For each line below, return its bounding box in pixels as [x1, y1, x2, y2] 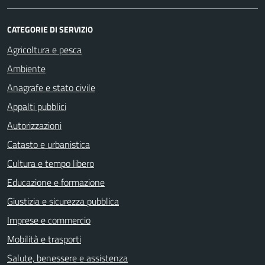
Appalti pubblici [7, 99, 66, 114]
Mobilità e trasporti [7, 231, 81, 246]
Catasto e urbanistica [7, 137, 90, 151]
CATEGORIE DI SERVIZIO [7, 22, 93, 35]
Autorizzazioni [7, 118, 62, 132]
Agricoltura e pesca [7, 42, 82, 57]
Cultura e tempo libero [7, 156, 94, 170]
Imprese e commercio [7, 212, 91, 227]
